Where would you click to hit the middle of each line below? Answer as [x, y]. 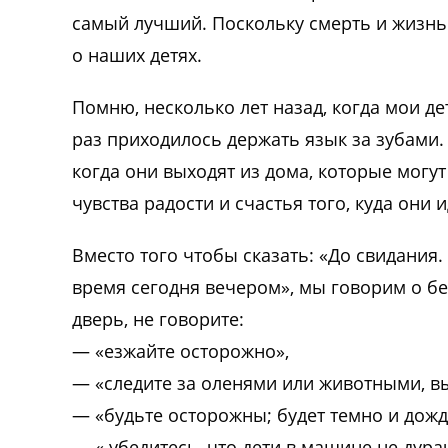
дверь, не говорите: [158, 318]
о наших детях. [137, 54]
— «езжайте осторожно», [180, 350]
